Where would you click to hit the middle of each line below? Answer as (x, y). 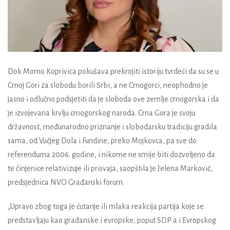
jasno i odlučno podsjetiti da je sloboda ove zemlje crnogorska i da (113, 99)
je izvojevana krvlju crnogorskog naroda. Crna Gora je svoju (101, 113)
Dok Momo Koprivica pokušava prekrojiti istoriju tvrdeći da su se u (113, 72)
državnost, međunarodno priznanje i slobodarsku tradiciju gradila (112, 127)
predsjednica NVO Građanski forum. (66, 183)
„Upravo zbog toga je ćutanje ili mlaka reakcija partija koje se (106, 207)
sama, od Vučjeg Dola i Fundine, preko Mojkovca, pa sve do (102, 141)
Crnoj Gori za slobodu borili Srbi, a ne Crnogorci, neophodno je (108, 85)
